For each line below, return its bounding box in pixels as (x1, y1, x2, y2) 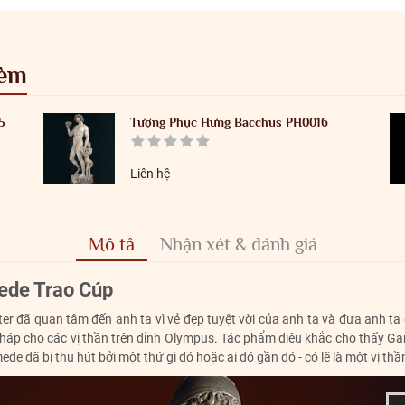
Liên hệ (130, 166, 171, 182)
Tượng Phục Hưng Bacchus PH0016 (130, 114, 329, 129)
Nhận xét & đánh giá (159, 232, 317, 255)
